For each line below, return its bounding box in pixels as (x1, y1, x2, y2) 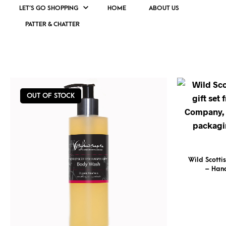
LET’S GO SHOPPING (19, 5, 78, 12)
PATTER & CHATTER (25, 21, 80, 28)
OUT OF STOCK (27, 92, 75, 99)
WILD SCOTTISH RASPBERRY (19, 43, 184, 57)
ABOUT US (148, 5, 179, 12)
